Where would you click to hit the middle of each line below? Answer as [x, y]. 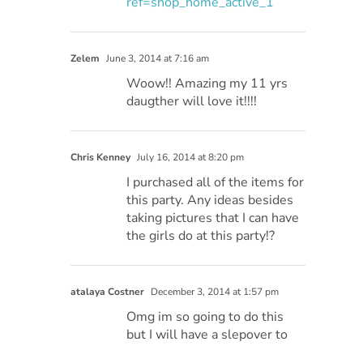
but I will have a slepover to [207, 335]
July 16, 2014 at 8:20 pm [190, 158]
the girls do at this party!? [201, 236]
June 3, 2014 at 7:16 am [157, 59]
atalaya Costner [109, 292]
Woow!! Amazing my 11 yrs [207, 84]
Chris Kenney [101, 158]
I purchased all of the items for [216, 183]
